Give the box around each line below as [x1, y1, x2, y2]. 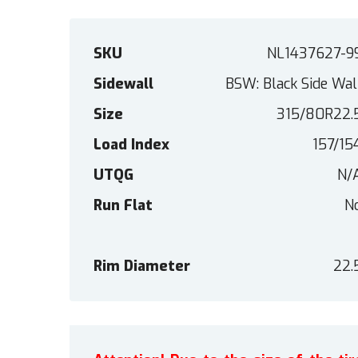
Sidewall [93, 74, 153, 94]
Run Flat [93, 196, 153, 216]
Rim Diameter [93, 257, 190, 276]
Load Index [93, 135, 169, 155]
